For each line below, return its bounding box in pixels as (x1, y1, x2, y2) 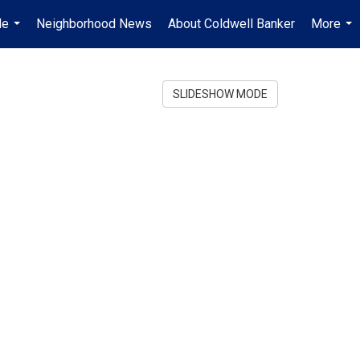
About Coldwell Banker (168, 16, 295, 31)
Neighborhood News (36, 16, 152, 31)
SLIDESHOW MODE (173, 88, 268, 100)
